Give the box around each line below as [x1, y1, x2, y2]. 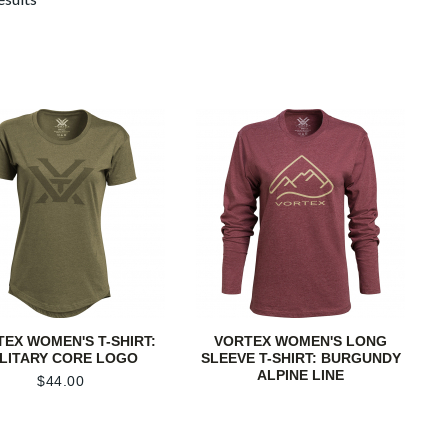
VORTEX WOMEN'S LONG [214, 333, 388, 350]
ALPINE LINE [257, 367, 345, 384]
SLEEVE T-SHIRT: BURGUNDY [200, 350, 401, 367]
